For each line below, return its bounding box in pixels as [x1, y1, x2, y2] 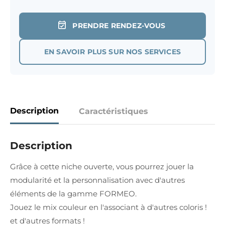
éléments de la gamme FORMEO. [10, 189, 137, 198]
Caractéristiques [79, 106, 148, 116]
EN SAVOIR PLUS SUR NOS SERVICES [44, 47, 181, 56]
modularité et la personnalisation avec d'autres [10, 175, 185, 185]
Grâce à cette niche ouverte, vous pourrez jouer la [10, 162, 194, 171]
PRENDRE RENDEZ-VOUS [72, 21, 166, 30]
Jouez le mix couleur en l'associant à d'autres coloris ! [10, 202, 207, 212]
